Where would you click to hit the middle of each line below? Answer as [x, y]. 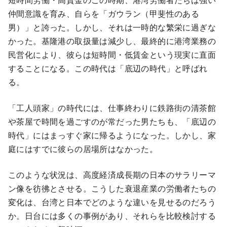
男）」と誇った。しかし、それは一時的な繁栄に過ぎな [112, 27]
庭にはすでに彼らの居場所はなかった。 [83, 148]
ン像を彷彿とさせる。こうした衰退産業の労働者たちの [112, 188]
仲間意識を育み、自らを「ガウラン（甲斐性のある [104, 13]
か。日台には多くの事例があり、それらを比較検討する [112, 215]
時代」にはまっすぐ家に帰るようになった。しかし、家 [112, 135]
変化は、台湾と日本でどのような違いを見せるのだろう [112, 202]
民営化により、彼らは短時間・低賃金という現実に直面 [112, 54]
